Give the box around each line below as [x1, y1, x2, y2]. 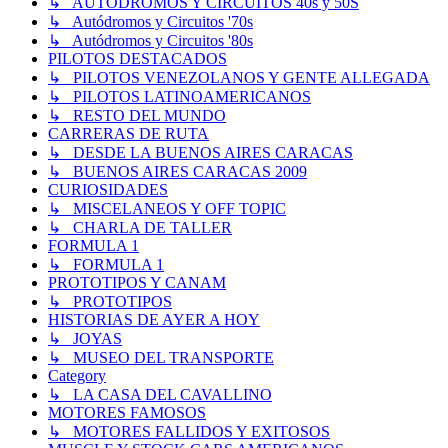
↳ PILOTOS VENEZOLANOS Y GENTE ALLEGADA [48, 69, 430, 87]
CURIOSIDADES [48, 181, 168, 199]
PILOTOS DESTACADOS [48, 50, 227, 68]
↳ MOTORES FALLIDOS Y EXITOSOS [48, 423, 330, 441]
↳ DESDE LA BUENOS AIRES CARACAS [48, 144, 353, 162]
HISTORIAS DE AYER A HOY [48, 311, 260, 329]
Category [48, 367, 106, 385]
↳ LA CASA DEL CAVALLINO [48, 386, 272, 404]
